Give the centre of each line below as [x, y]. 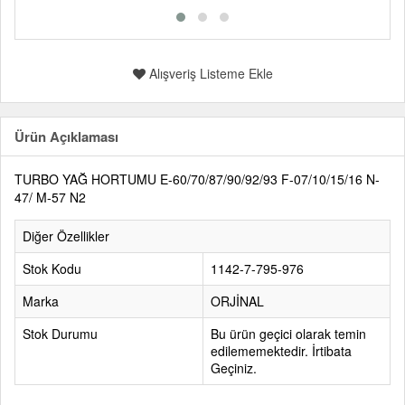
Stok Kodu [52, 268]
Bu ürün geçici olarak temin [288, 334]
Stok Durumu [60, 334]
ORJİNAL [237, 301]
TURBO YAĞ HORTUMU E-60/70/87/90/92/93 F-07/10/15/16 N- [197, 179]
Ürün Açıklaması [66, 137]
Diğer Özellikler [66, 236]
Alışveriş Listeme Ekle [209, 73]
